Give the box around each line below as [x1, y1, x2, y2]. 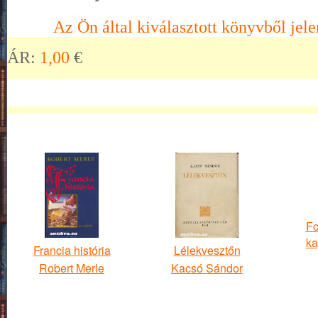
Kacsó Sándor [171, 260, 243, 276]
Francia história [33, 242, 111, 258]
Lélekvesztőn [173, 242, 241, 258]
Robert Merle [39, 260, 104, 276]
